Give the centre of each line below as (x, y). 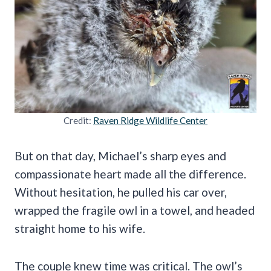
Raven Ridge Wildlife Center (150, 120)
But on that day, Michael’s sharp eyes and (120, 155)
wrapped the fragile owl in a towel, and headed (135, 210)
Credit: (78, 120)
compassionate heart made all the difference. (130, 174)
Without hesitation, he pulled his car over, (121, 192)
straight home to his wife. (80, 228)
